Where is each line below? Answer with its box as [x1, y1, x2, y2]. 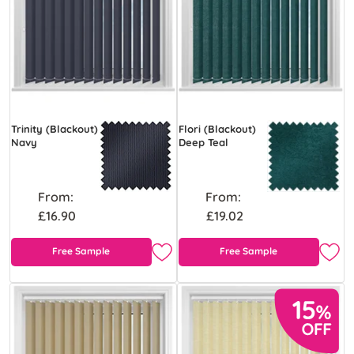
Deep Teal [179, 135, 228, 149]
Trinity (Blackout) [11, 122, 98, 135]
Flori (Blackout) [179, 122, 256, 135]
